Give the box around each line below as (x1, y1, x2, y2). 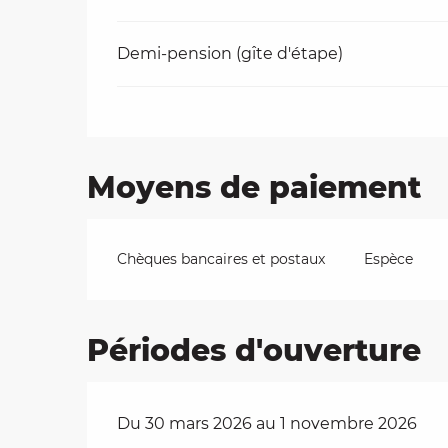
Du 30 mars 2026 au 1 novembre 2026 (117, 413, 418, 433)
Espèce (363, 249, 413, 268)
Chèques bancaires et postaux (117, 249, 326, 268)
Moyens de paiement (87, 168, 422, 206)
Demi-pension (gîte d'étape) (117, 43, 344, 63)
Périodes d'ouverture (87, 331, 422, 369)
